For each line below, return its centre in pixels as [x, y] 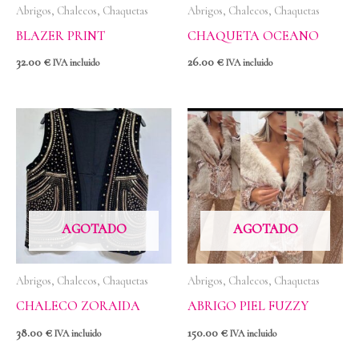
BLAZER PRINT [61, 36]
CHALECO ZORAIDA [78, 307]
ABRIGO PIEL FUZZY [248, 307]
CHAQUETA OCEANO [253, 36]
